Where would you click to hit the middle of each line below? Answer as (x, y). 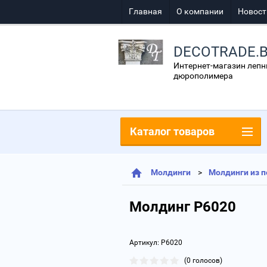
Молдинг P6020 (183, 207)
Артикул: (144, 243)
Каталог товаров (172, 131)
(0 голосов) (203, 260)
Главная (145, 11)
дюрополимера (203, 76)
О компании (200, 11)
